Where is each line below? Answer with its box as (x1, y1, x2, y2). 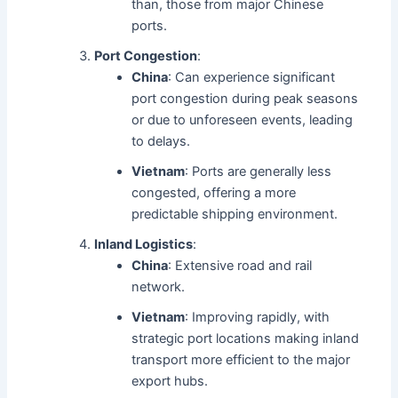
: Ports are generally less (185, 163, 332, 180)
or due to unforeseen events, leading (131, 112, 354, 129)
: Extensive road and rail (168, 258, 313, 275)
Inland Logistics (94, 236, 194, 253)
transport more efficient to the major (131, 352, 351, 369)
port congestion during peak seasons (131, 91, 359, 107)
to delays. (131, 133, 191, 150)
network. (131, 279, 186, 296)
